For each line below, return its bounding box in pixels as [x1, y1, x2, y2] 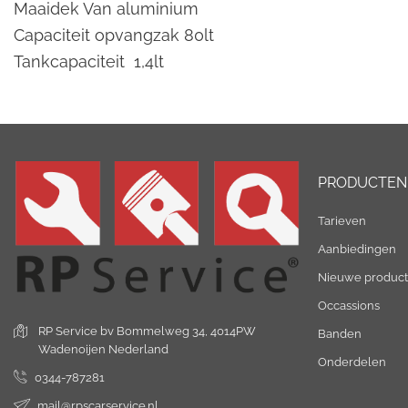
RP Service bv [38, 323, 114, 338]
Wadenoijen [38, 342, 106, 356]
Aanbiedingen [317, 242, 396, 256]
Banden [317, 327, 362, 341]
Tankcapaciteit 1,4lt [14, 51, 164, 71]
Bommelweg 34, [117, 323, 208, 338]
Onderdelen [317, 355, 386, 369]
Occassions [317, 299, 380, 312]
